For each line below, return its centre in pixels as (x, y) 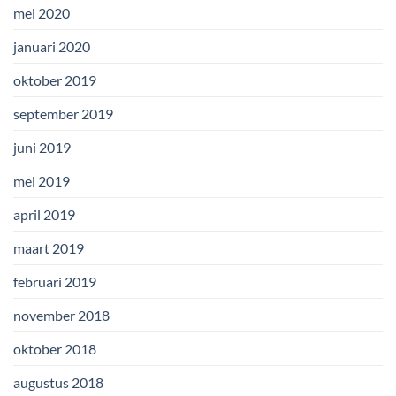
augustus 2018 (58, 383)
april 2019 (44, 215)
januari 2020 (52, 47)
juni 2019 (42, 148)
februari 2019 (55, 282)
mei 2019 (42, 181)
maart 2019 (49, 248)
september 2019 (63, 114)
